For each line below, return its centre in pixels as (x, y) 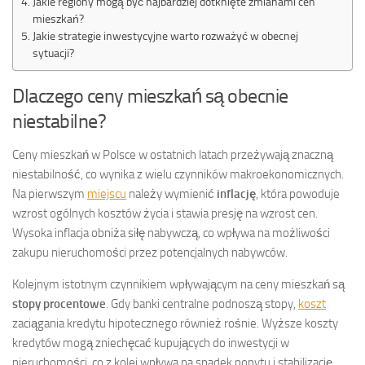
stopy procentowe (59, 303)
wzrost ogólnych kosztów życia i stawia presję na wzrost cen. (165, 213)
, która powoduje (298, 193)
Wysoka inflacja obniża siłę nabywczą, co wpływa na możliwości (171, 233)
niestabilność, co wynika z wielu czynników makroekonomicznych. (178, 174)
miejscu (107, 193)
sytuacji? (53, 53)
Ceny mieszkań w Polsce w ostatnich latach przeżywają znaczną (173, 154)
